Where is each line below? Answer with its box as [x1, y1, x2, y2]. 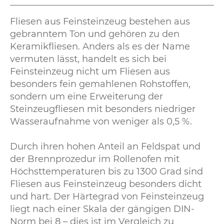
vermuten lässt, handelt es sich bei [10, 53, 166, 65]
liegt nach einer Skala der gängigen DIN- [10, 203, 194, 215]
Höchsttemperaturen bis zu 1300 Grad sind [10, 166, 203, 177]
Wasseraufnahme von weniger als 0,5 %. [10, 116, 192, 127]
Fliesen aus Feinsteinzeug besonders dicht [10, 178, 201, 190]
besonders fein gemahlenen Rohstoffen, [10, 78, 190, 90]
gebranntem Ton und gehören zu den [10, 28, 179, 40]
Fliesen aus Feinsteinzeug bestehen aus [10, 16, 190, 27]
